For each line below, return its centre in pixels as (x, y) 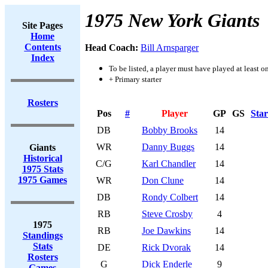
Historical (42, 158)
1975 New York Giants (172, 20)
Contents (42, 47)
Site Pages (42, 25)
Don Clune (163, 180)
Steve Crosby (167, 214)
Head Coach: (113, 48)
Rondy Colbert (170, 197)
